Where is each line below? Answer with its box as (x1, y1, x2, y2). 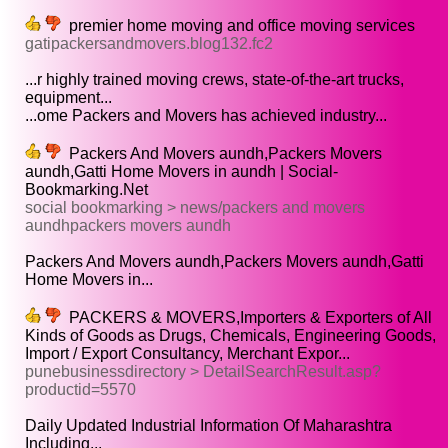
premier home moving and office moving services (61, 17, 415, 35)
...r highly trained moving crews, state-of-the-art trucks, (25, 71, 404, 89)
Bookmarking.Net (25, 181, 148, 199)
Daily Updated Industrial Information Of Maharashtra (25, 417, 392, 435)
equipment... (25, 89, 112, 107)
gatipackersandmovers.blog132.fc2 (25, 35, 273, 53)
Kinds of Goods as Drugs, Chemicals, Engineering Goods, (25, 327, 436, 345)
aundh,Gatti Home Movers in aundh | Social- (25, 163, 338, 181)
